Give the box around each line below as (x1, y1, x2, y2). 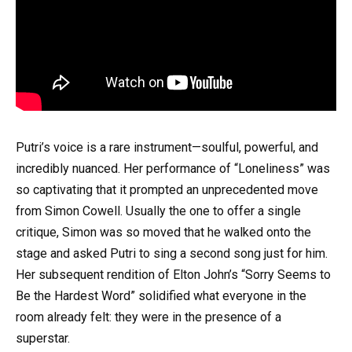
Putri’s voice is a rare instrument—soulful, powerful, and (16, 140, 318, 156)
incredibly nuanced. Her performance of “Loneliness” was (16, 161, 330, 177)
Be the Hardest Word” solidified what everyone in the (16, 288, 306, 304)
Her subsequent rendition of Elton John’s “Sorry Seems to (16, 267, 331, 283)
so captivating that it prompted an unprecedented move (16, 182, 318, 198)
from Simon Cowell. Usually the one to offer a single (16, 203, 301, 219)
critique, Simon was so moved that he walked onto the (16, 225, 311, 240)
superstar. (16, 331, 70, 346)
